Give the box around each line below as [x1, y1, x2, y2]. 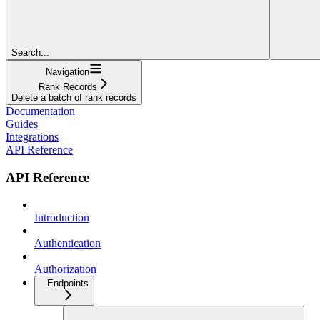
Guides [6, 117, 38, 130]
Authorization [34, 263, 96, 276]
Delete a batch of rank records [11, 91, 136, 103]
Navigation [46, 66, 89, 77]
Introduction [34, 211, 89, 224]
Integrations [6, 130, 59, 143]
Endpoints [47, 278, 89, 289]
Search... [11, 46, 49, 58]
